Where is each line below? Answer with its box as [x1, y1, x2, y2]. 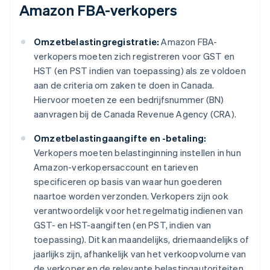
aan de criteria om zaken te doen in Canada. [34, 79, 215, 92]
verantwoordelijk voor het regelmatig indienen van [34, 204, 243, 217]
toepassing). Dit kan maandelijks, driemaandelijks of [34, 233, 250, 246]
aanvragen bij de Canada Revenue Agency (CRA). [34, 108, 237, 121]
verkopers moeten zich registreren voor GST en [34, 50, 234, 63]
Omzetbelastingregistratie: [34, 36, 160, 48]
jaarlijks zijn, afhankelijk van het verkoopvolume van [34, 248, 246, 260]
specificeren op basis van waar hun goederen [34, 175, 222, 188]
